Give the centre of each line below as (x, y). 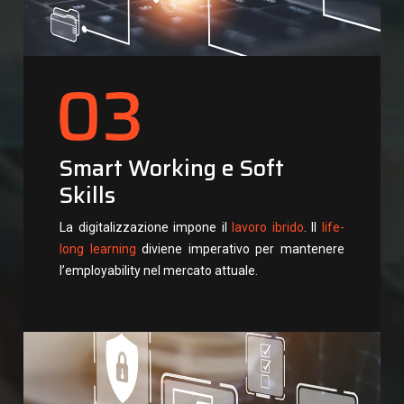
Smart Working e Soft (172, 169)
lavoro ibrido (268, 228)
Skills (87, 196)
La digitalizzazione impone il (146, 228)
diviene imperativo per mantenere (240, 249)
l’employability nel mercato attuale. (159, 271)
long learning (98, 249)
